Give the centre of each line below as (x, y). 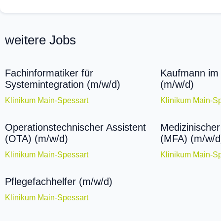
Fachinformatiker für (49, 73)
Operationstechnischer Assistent (75, 128)
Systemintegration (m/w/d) (63, 85)
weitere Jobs (40, 40)
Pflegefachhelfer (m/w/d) (59, 182)
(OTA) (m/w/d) (37, 139)
